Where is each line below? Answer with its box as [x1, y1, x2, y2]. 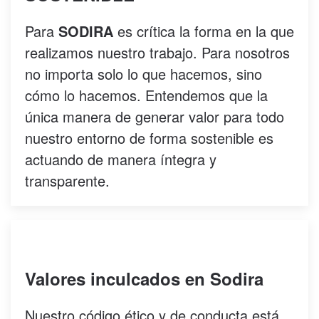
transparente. [25, 170, 110, 191]
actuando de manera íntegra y [25, 149, 216, 169]
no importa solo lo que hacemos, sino [25, 63, 262, 84]
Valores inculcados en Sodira [25, 266, 263, 291]
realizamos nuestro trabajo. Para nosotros [25, 42, 290, 63]
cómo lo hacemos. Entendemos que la [25, 85, 268, 105]
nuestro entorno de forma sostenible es [25, 127, 273, 148]
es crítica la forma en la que [113, 21, 294, 41]
